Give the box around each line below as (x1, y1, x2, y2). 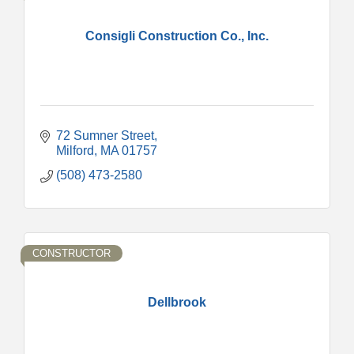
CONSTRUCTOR (32, 247, 111, 259)
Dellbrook (148, 295, 206, 309)
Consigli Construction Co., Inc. (85, 28, 269, 43)
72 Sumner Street (56, 128, 154, 142)
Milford (56, 143, 94, 157)
